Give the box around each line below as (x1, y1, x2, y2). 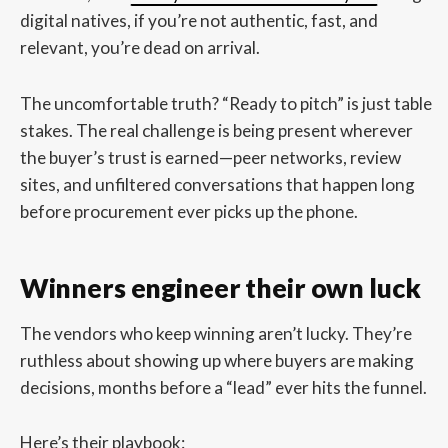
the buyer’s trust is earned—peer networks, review (19, 146, 401, 168)
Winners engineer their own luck (19, 271, 421, 304)
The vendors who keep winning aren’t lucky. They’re (19, 322, 412, 344)
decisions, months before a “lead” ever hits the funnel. (19, 376, 427, 398)
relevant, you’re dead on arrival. (19, 37, 260, 59)
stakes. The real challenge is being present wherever (19, 119, 413, 141)
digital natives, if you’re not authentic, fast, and (19, 10, 378, 32)
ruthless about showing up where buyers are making (19, 349, 414, 371)
